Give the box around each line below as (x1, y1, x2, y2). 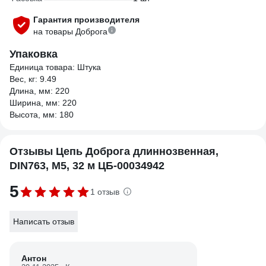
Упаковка (9, 48, 58, 60)
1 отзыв (90, 187, 119, 197)
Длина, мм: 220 (9, 86, 69, 96)
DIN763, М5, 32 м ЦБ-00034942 (9, 160, 164, 172)
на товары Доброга (33, 27, 107, 36)
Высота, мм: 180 (9, 110, 74, 119)
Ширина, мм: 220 (9, 98, 77, 107)
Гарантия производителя (33, 15, 140, 24)
